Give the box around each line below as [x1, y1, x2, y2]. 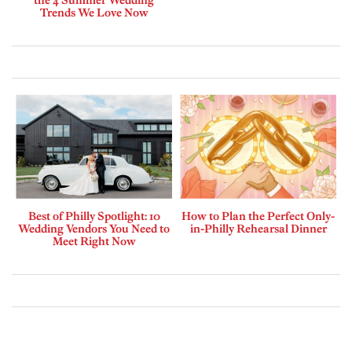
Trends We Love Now [39, 5, 148, 20]
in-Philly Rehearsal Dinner [189, 222, 327, 236]
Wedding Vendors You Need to [18, 222, 170, 236]
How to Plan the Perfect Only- [181, 209, 335, 223]
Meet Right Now [52, 234, 136, 248]
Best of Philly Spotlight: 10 [27, 209, 160, 223]
